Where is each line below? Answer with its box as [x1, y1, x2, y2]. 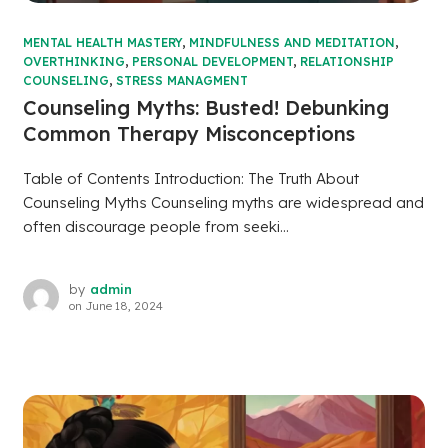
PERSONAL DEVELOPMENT [131, 54, 293, 70]
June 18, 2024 [84, 298, 163, 314]
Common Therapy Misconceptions [22, 121, 355, 147]
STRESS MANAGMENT [115, 73, 248, 89]
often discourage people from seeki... [22, 217, 289, 237]
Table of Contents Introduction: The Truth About [22, 169, 359, 189]
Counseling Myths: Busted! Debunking [22, 95, 389, 121]
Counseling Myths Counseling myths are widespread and [22, 193, 424, 213]
